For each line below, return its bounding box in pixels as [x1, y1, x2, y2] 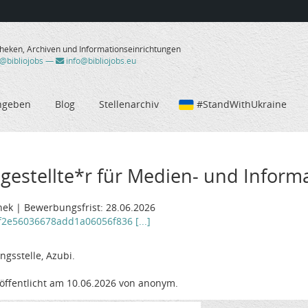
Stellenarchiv [99, 97, 159, 111]
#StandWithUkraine [197, 97, 287, 111]
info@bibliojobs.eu [63, 55, 136, 67]
